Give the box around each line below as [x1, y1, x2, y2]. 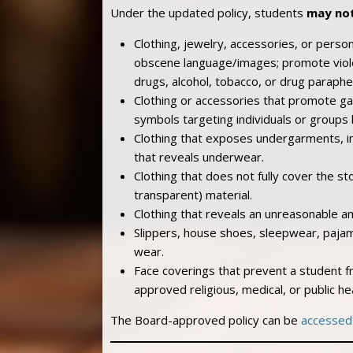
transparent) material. [134, 186, 252, 203]
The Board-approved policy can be [110, 311, 301, 328]
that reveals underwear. [134, 148, 264, 165]
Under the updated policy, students [110, 4, 307, 20]
